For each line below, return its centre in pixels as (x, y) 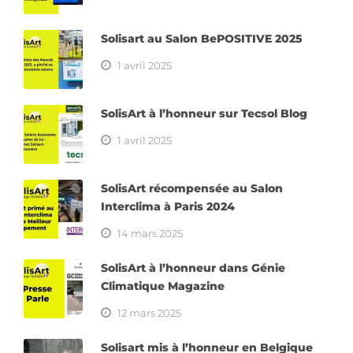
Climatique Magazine (163, 286)
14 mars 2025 (150, 234)
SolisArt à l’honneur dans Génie (193, 268)
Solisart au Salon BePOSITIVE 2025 (202, 39)
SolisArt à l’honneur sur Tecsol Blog (204, 114)
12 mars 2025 (149, 313)
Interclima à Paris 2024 (168, 207)
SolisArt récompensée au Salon (192, 189)
